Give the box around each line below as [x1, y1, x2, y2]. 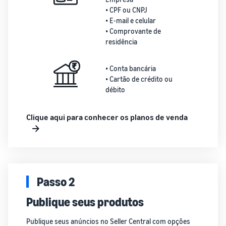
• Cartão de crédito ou [105, 75, 173, 83]
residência [105, 37, 137, 46]
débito [105, 85, 125, 94]
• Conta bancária [105, 64, 156, 73]
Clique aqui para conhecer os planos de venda [26, 112, 188, 122]
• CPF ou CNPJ [105, 6, 147, 14]
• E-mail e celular [105, 16, 156, 25]
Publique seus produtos [26, 195, 144, 209]
